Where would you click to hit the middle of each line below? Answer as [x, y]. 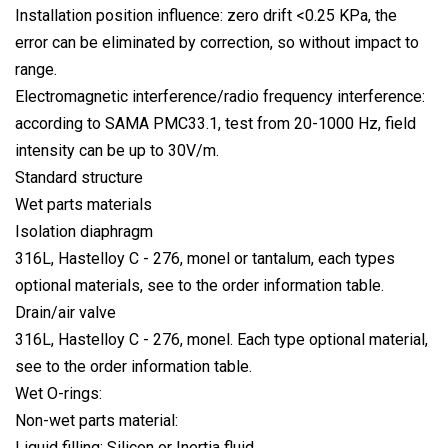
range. [36, 69]
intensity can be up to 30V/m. [117, 150]
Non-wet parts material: [96, 420]
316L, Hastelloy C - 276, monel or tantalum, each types [205, 258]
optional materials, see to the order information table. [199, 285]
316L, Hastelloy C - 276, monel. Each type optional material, [221, 339]
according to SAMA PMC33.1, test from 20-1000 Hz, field [215, 123]
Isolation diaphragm [84, 231]
